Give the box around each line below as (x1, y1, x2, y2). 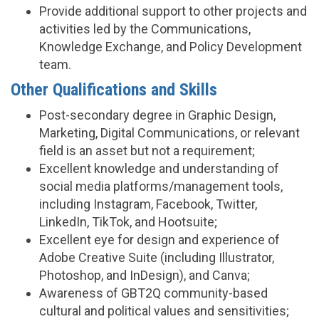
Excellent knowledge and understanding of (39, 161, 279, 176)
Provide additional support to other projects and (39, 4, 307, 19)
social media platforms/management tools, (39, 179, 283, 194)
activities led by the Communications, (39, 21, 251, 36)
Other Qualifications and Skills (11, 80, 217, 100)
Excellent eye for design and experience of (39, 232, 280, 247)
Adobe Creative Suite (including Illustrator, (39, 250, 274, 265)
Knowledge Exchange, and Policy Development (39, 39, 302, 54)
